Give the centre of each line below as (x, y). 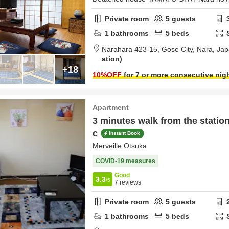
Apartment (111, 107)
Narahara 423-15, (132, 49)
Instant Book (124, 133)
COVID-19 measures (125, 161)
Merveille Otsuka (120, 146)
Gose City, (179, 49)
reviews (130, 182)
